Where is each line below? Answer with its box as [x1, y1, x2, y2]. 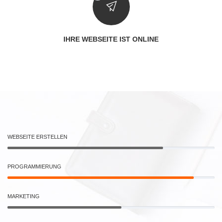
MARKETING [7, 193, 40, 199]
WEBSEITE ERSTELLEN [7, 133, 67, 140]
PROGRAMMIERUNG [7, 163, 61, 169]
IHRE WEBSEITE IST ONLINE [63, 35, 159, 44]
